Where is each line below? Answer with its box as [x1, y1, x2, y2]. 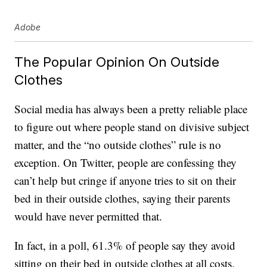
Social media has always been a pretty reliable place [14, 101, 248, 117]
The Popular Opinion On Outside [14, 54, 220, 70]
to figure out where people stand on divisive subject [14, 119, 250, 135]
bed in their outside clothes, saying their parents [14, 191, 231, 206]
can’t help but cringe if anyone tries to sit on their [14, 173, 237, 188]
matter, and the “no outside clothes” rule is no [14, 137, 222, 153]
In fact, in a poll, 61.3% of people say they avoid [14, 238, 236, 253]
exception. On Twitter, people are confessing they [14, 155, 237, 170]
